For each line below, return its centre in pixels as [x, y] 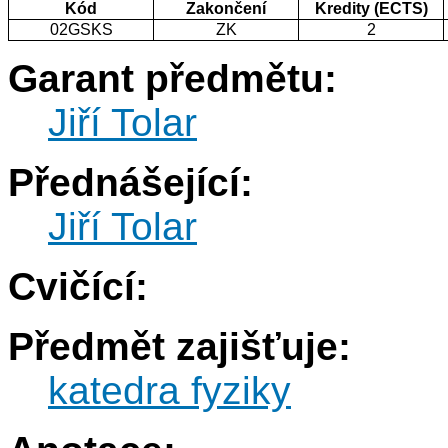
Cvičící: [78, 287]
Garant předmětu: [172, 79]
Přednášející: [130, 183]
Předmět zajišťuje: [179, 347]
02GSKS [81, 30]
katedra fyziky [169, 391]
